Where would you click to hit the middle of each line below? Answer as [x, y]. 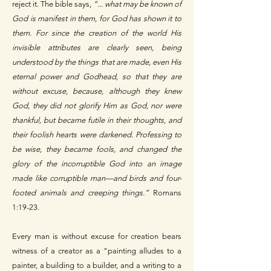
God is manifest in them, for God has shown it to [97, 19]
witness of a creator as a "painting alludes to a [97, 251]
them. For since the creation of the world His [97, 33]
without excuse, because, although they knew [97, 91]
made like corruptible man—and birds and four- [97, 178]
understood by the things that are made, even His [97, 62]
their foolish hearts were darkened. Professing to [97, 135]
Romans [165, 193]
